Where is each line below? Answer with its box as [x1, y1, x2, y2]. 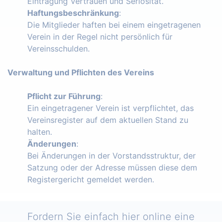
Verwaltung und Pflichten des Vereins [7, 67, 154, 77]
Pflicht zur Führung [27, 91, 101, 101]
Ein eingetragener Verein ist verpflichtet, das [27, 103, 194, 113]
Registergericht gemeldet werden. [27, 174, 154, 184]
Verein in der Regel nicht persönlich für [27, 31, 172, 42]
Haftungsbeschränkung [27, 7, 119, 18]
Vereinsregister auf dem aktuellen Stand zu [27, 114, 188, 125]
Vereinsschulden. [27, 43, 90, 54]
